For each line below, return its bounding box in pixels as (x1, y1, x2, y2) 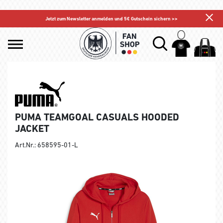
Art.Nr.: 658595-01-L (15, 140, 78, 149)
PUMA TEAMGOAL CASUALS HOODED (15, 111, 179, 123)
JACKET (15, 122, 49, 134)
